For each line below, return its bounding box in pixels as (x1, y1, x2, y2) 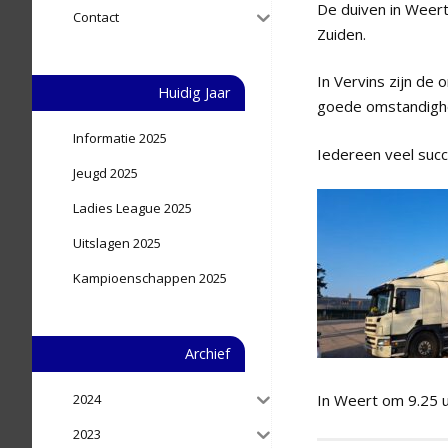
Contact (73, 8, 119, 26)
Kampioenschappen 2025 (73, 269, 227, 287)
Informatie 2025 (73, 129, 167, 147)
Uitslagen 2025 (73, 234, 161, 252)
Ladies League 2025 (73, 199, 192, 217)
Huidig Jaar (158, 83, 230, 102)
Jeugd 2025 (73, 164, 138, 182)
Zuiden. (317, 23, 366, 44)
